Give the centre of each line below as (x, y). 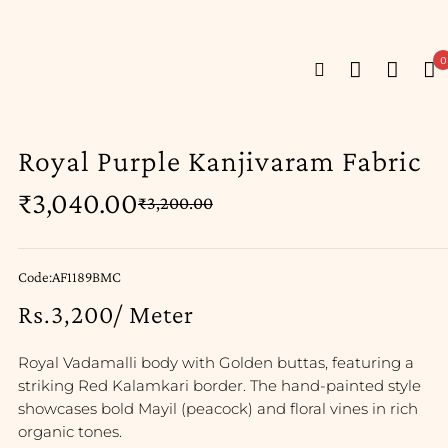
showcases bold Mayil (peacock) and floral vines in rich (217, 408)
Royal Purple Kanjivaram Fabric (219, 160)
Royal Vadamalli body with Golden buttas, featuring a (215, 362)
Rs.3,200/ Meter (105, 314)
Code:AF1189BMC (69, 277)
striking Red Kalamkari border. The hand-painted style (219, 385)
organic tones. (69, 431)
